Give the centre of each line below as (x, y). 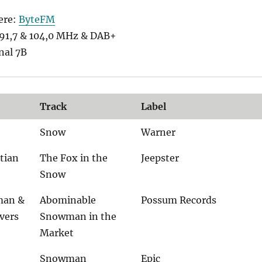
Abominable (68, 200)
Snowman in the (78, 217)
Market (57, 233)
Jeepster (160, 158)
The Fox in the (74, 158)
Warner (158, 132)
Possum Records (179, 200)
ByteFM (37, 20)
